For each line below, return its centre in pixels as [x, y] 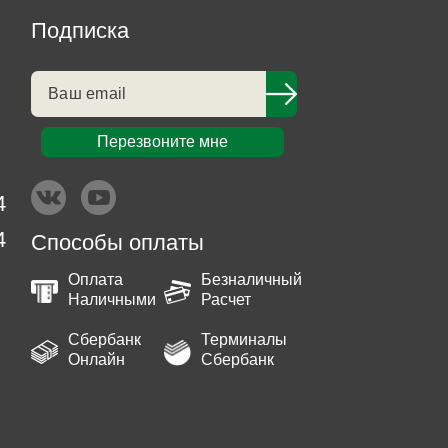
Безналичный [251, 279]
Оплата [95, 279]
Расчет [225, 299]
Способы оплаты [117, 242]
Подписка [80, 30]
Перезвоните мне [162, 141]
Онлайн [96, 359]
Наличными [112, 299]
